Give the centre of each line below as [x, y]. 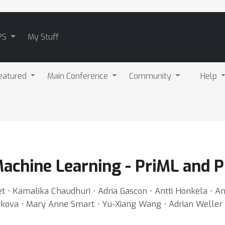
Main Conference [79, 76]
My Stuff [43, 37]
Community [151, 76]
